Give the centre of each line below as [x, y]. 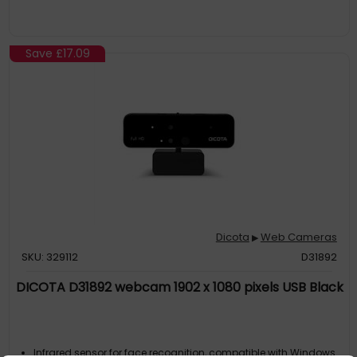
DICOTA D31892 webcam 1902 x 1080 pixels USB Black [179, 287]
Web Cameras [298, 237]
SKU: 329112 [50, 257]
